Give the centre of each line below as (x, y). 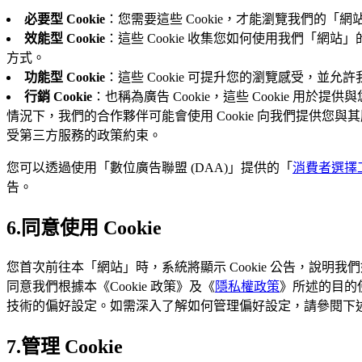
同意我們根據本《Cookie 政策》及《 (111, 286)
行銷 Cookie (58, 96)
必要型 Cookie (65, 19)
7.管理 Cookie (65, 346)
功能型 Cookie (65, 77)
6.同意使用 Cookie (84, 227)
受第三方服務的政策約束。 (84, 135)
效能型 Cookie (65, 38)
